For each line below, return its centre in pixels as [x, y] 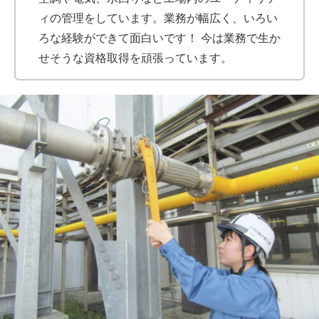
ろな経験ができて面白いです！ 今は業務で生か [159, 38]
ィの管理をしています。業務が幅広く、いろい [158, 18]
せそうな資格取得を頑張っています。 [135, 58]
